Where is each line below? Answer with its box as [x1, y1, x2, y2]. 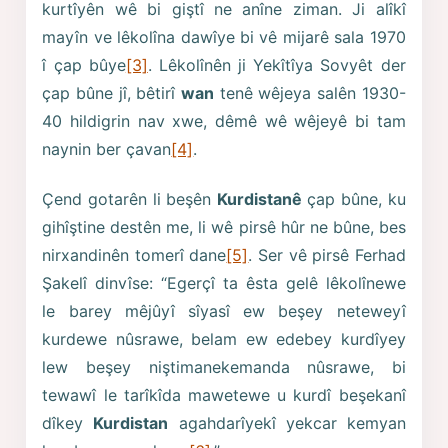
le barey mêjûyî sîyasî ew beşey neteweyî [42, 301, 406, 322]
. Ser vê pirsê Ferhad [248, 245, 406, 266]
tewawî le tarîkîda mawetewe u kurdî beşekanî [42, 385, 406, 406]
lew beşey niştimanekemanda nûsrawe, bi [42, 357, 406, 378]
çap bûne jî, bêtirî [42, 83, 181, 104]
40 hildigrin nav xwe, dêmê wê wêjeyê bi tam [42, 111, 406, 132]
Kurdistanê [216, 189, 302, 210]
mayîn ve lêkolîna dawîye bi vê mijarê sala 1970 [42, 27, 406, 48]
